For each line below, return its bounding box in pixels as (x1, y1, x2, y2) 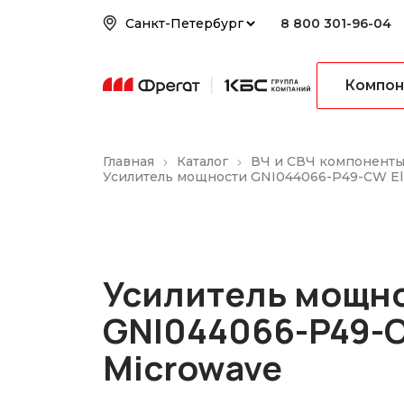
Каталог (177, 153, 228, 170)
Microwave (103, 344, 282, 390)
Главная (103, 153, 154, 170)
